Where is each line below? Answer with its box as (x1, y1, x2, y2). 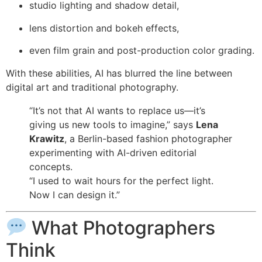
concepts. (29, 160, 73, 173)
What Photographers (27, 216, 216, 239)
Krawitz (29, 132, 64, 144)
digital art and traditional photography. (6, 81, 178, 93)
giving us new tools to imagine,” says (29, 118, 196, 130)
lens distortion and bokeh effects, (29, 22, 179, 34)
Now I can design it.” (29, 188, 120, 201)
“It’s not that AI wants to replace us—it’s (29, 104, 205, 116)
